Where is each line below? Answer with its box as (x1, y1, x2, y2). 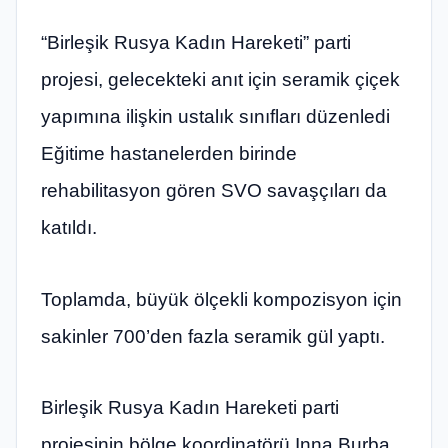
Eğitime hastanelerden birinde (41, 143, 297, 165)
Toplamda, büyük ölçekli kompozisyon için (41, 288, 402, 310)
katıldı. (41, 217, 97, 239)
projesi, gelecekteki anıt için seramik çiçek (41, 69, 400, 91)
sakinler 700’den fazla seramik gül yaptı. (41, 325, 385, 347)
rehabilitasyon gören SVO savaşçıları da (41, 180, 387, 202)
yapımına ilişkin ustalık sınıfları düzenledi (41, 106, 390, 128)
